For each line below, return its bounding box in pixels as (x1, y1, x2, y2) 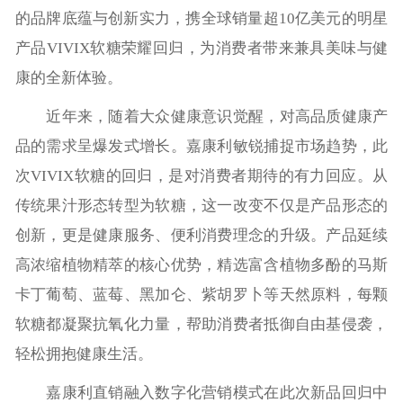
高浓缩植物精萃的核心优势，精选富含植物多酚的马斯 (14, 256, 389, 274)
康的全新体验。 (14, 69, 122, 87)
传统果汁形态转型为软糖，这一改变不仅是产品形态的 (14, 197, 389, 215)
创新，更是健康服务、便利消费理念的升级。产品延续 (14, 227, 389, 245)
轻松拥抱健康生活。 (14, 345, 153, 363)
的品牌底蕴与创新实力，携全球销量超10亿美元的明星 (14, 10, 389, 28)
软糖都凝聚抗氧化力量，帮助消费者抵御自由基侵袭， (14, 316, 389, 334)
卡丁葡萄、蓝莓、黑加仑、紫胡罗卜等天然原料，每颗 (14, 286, 389, 304)
